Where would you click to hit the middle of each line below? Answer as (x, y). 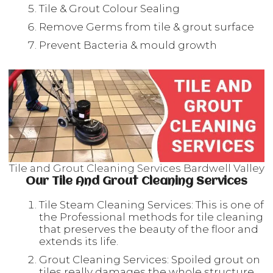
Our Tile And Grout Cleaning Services (136, 182)
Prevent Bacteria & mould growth (128, 45)
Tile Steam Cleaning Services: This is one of (151, 205)
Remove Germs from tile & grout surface (147, 27)
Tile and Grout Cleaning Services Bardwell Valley (136, 168)
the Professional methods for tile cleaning (151, 217)
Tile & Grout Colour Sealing (109, 9)
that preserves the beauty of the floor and (149, 229)
